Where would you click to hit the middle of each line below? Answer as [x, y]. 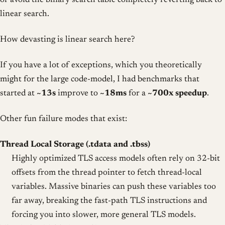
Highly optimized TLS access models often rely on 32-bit [116, 159]
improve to [78, 94]
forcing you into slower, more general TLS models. [103, 215]
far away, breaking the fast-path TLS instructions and [109, 201]
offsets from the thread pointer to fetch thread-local [106, 173]
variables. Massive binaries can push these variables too [114, 187]
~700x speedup [177, 94]
